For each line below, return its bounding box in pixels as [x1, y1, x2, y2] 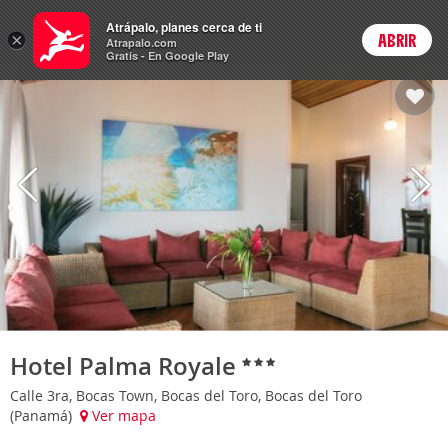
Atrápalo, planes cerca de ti [106, 18, 262, 36]
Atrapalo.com [106, 35, 177, 50]
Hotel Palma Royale [10, 349, 242, 382]
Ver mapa [88, 405, 156, 425]
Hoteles [72, 16, 150, 46]
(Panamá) [10, 405, 76, 425]
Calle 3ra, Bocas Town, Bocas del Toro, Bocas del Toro [10, 385, 362, 405]
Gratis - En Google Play [106, 48, 229, 63]
